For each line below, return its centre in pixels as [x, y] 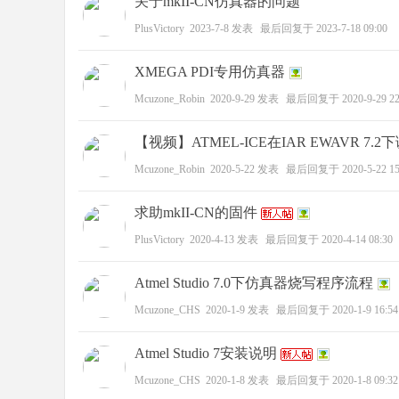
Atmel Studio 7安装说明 [206, 353]
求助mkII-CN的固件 [196, 212]
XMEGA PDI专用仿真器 [210, 72]
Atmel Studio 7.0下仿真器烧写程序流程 [254, 283]
